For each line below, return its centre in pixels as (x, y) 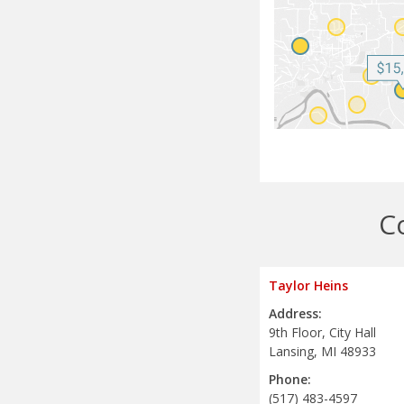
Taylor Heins (308, 286)
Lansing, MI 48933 (322, 352)
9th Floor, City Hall (322, 333)
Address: (295, 314)
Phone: (290, 380)
